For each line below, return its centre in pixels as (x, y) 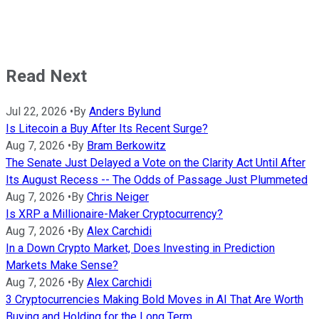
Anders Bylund (125, 111)
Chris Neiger (118, 197)
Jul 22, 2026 (36, 111)
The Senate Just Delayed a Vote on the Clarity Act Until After (156, 162)
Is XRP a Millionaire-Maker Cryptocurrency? (114, 214)
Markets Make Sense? (62, 265)
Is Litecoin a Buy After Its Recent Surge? (107, 128)
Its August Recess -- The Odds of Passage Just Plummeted (157, 179)
